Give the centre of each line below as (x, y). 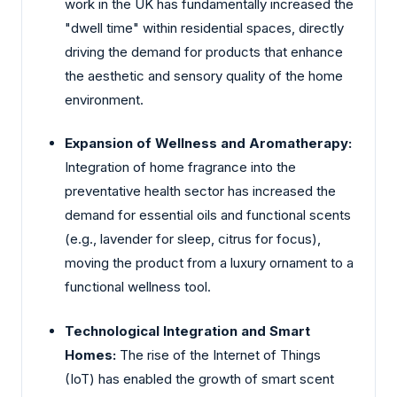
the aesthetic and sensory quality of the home (204, 75)
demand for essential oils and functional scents (208, 215)
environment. (104, 99)
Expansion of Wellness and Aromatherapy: (208, 144)
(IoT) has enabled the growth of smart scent (199, 378)
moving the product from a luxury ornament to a (209, 263)
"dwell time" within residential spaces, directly (204, 27)
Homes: (90, 354)
